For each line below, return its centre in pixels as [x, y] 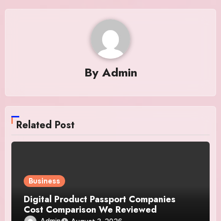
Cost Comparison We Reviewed [91, 209]
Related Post [46, 125]
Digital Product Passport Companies [100, 199]
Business [45, 181]
